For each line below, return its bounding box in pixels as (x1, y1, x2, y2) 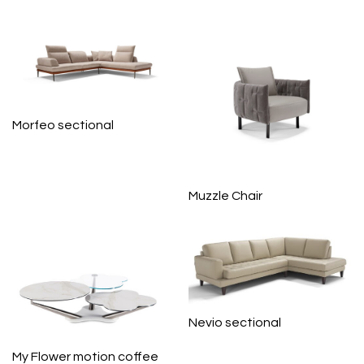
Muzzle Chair (188, 189, 262, 203)
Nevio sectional (188, 315, 281, 329)
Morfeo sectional (12, 118, 114, 132)
